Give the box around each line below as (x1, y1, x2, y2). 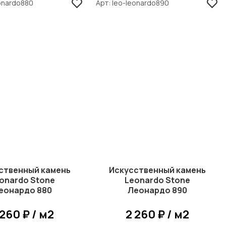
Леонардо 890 (127, 185, 187, 196)
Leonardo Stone (124, 175, 190, 186)
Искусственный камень (108, 164, 206, 176)
